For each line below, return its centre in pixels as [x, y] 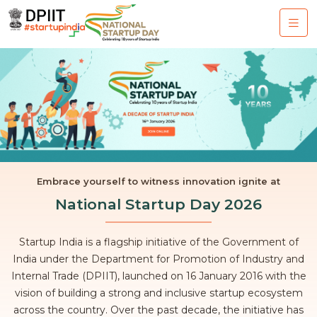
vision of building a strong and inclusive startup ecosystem [158, 293]
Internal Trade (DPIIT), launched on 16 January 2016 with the [158, 276]
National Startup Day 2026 [158, 204]
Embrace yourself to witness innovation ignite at [158, 181]
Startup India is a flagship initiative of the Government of [158, 242]
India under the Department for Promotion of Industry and [158, 259]
